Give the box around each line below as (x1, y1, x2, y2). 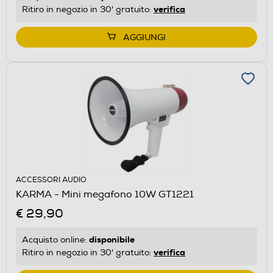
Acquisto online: (22, 234, 89, 245)
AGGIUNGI (123, 32, 166, 43)
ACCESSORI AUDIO (16, 175, 87, 185)
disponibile (89, 233, 135, 245)
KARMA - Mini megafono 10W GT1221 (16, 188, 194, 200)
